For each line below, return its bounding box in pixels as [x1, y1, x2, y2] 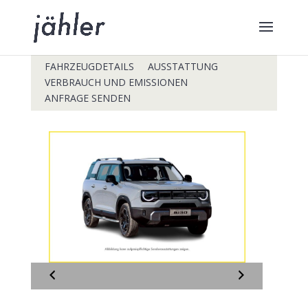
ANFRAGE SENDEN [44, 91, 131, 104]
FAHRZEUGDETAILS [44, 60, 134, 73]
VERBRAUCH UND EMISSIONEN [44, 76, 188, 89]
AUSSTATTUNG [147, 60, 218, 73]
